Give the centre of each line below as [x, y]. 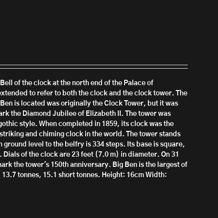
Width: [156, 175]
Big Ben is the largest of [150, 165]
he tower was [150, 114]
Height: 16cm [123, 175]
